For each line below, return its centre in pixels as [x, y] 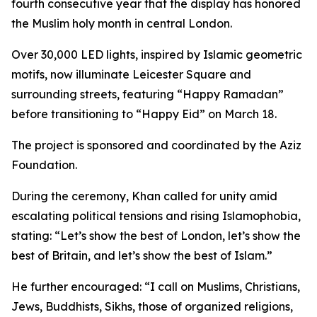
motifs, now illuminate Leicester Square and [131, 74]
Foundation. [44, 165]
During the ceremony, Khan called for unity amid [144, 196]
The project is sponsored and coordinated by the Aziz [156, 145]
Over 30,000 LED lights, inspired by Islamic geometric [157, 54]
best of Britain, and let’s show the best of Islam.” [142, 255]
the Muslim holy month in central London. [122, 23]
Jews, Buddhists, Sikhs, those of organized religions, [152, 306]
